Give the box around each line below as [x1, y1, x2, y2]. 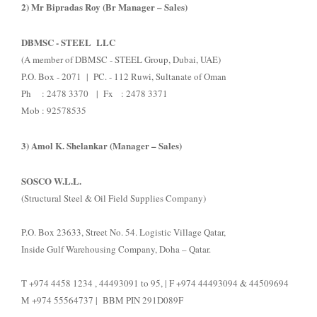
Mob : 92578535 [21, 104, 86, 117]
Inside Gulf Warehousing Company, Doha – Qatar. [21, 243, 211, 256]
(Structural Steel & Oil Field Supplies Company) [21, 192, 206, 205]
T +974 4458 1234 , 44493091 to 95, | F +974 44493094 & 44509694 [21, 277, 289, 290]
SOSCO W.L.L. [21, 174, 81, 188]
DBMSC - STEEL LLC [21, 35, 115, 49]
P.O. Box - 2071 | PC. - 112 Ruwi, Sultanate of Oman [21, 70, 226, 83]
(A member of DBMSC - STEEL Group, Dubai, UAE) [21, 53, 221, 66]
